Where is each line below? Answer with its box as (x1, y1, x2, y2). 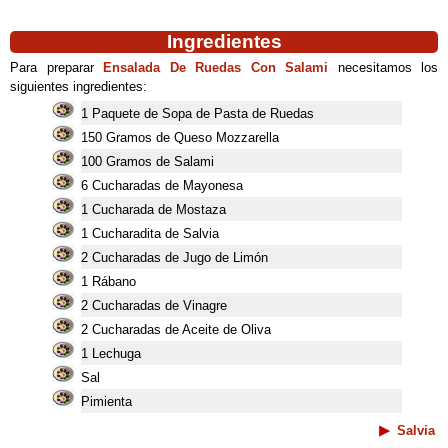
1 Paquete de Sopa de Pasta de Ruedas (81, 106, 314, 121)
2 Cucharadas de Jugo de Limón (81, 250, 268, 265)
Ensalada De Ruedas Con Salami (103, 60, 328, 75)
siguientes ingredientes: (10, 79, 147, 94)
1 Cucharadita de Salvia (81, 226, 219, 241)
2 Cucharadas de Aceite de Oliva (81, 322, 271, 337)
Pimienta (81, 394, 132, 409)
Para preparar (10, 60, 103, 75)
